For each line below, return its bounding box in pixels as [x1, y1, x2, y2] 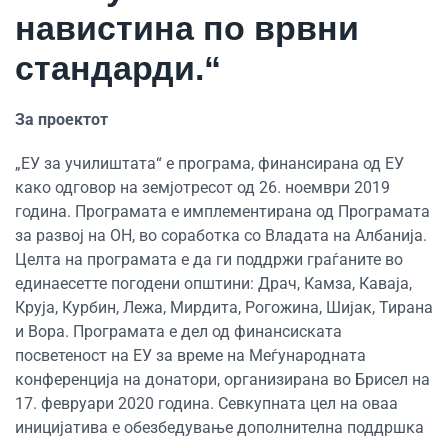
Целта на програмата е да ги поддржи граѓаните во [15, 249, 403, 269]
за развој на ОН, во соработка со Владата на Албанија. [15, 225, 427, 245]
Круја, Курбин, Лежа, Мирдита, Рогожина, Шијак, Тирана [15, 297, 433, 317]
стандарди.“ [15, 48, 221, 87]
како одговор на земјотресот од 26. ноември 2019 [15, 177, 390, 197]
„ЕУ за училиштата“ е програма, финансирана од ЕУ [15, 153, 404, 173]
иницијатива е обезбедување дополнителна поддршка [15, 417, 424, 437]
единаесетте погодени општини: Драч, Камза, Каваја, [15, 273, 412, 293]
